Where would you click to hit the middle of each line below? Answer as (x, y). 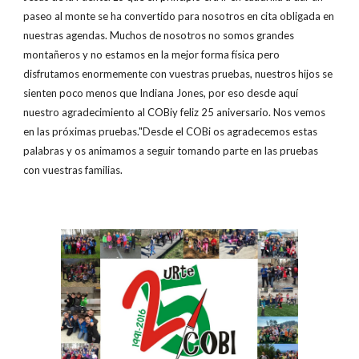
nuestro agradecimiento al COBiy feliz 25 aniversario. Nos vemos (175, 112)
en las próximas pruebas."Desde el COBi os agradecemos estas (171, 131)
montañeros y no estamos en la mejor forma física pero (152, 54)
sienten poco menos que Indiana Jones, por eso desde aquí (161, 93)
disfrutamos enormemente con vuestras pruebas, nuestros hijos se (178, 74)
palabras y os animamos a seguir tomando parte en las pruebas (171, 151)
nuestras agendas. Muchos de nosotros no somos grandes (159, 35)
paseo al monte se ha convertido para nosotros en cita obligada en (179, 16)
